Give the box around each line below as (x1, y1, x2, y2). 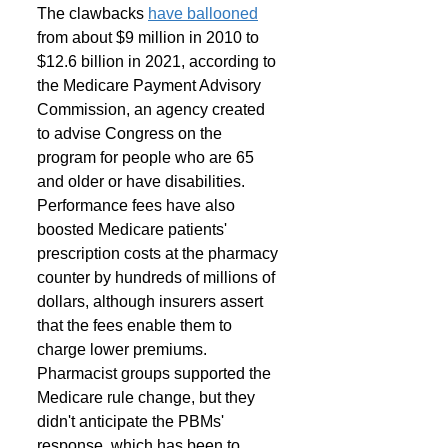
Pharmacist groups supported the (37, 365, 275, 382)
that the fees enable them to (37, 317, 236, 334)
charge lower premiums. (37, 341, 211, 358)
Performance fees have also (37, 197, 239, 214)
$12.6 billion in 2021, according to (37, 53, 280, 70)
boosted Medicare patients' (37, 221, 231, 238)
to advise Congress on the (37, 125, 226, 142)
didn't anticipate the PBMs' (37, 413, 228, 430)
